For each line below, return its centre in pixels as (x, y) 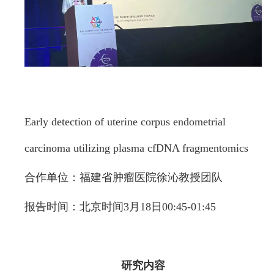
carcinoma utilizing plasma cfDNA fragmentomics (136, 148)
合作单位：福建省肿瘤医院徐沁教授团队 (124, 178)
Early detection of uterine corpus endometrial (125, 122)
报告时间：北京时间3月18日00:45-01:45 (120, 207)
